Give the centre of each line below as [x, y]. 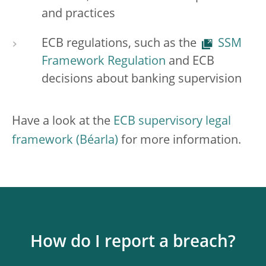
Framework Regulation [104, 62]
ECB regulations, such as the [121, 44]
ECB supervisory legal [172, 122]
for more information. [180, 141]
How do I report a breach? [133, 243]
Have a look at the [63, 122]
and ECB [190, 62]
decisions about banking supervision [142, 80]
